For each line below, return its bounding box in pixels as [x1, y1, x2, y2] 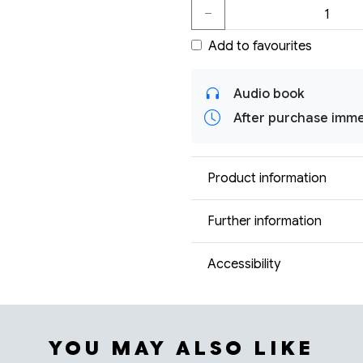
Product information [207, 169, 327, 186]
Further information [207, 212, 322, 229]
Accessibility [207, 255, 280, 272]
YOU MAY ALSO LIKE [48, 336, 315, 361]
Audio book [233, 86, 305, 102]
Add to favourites [208, 38, 312, 54]
